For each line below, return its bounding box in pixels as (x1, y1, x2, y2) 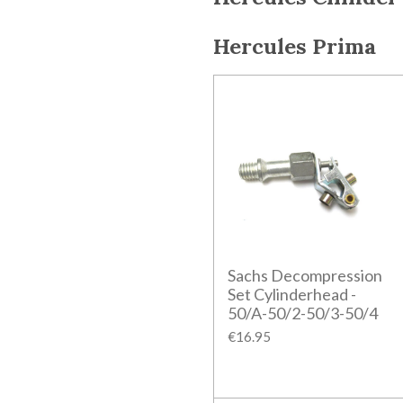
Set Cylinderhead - (228, 283, 356, 304)
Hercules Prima (213, 32, 376, 61)
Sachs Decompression (228, 264, 382, 285)
